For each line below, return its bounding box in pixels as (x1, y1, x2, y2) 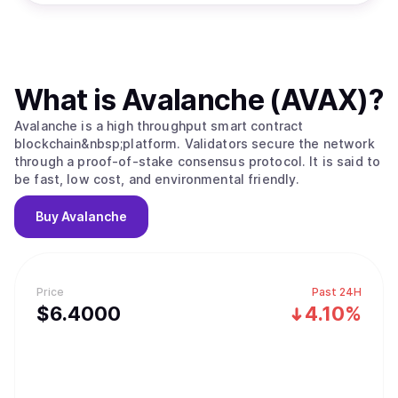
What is (14, 83, 122, 117)
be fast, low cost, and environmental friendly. (14, 171, 300, 187)
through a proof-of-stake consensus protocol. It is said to (14, 154, 381, 169)
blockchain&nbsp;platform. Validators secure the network (14, 136, 375, 151)
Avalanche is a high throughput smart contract (14, 118, 304, 133)
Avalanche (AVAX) (121, 83, 369, 117)
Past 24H (312, 285, 362, 298)
